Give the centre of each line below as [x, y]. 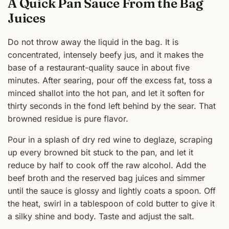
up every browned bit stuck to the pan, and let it [100, 153]
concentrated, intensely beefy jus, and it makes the [106, 55]
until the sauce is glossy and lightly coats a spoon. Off [112, 191]
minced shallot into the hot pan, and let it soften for [106, 93]
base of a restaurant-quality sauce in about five [99, 68]
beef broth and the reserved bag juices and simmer [106, 178]
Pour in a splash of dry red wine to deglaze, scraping [110, 140]
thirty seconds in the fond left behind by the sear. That [112, 106]
